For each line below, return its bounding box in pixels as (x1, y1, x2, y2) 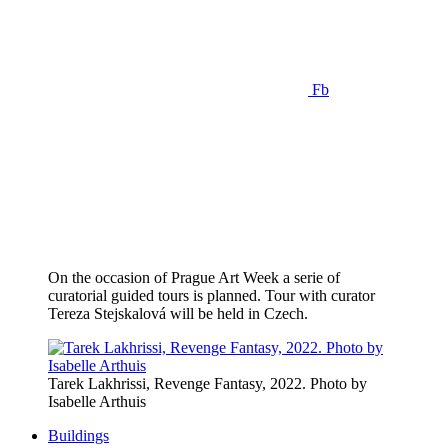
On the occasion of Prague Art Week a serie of (48, 269, 340, 287)
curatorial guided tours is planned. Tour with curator (48, 287, 375, 305)
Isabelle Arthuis (48, 393, 146, 411)
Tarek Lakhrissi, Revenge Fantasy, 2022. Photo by (48, 375, 367, 393)
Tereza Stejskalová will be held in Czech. (48, 305, 308, 323)
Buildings (48, 427, 109, 445)
